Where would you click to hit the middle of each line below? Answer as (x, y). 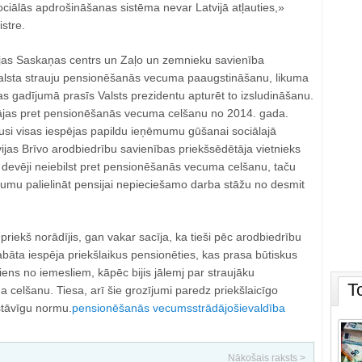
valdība (266, 308)
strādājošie (220, 308)
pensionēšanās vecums (132, 308)
